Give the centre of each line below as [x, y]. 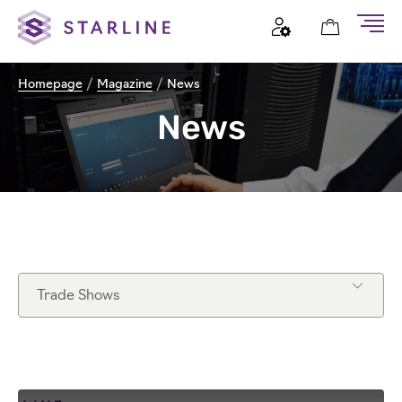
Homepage [50, 85]
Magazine [125, 85]
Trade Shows [79, 296]
